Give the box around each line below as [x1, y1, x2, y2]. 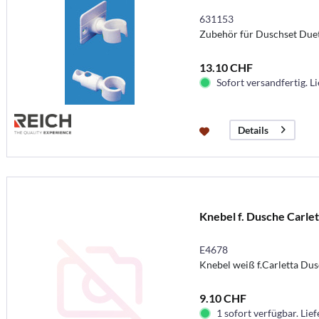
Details [237, 123, 268, 136]
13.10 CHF [199, 60, 253, 74]
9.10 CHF [199, 291, 246, 305]
